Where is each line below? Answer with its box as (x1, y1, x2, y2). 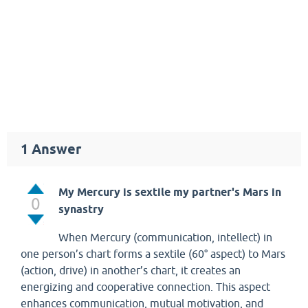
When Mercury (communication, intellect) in (58, 231, 272, 243)
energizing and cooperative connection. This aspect (21, 280, 270, 293)
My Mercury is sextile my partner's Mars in (58, 186, 281, 199)
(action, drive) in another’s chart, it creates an (21, 264, 241, 276)
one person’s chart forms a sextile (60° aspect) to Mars (21, 247, 285, 260)
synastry (58, 203, 107, 216)
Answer (28, 141, 81, 157)
